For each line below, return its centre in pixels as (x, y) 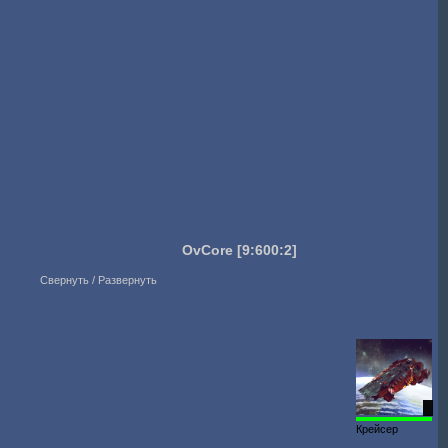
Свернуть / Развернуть (99, 280)
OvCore (207, 250)
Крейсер (377, 429)
